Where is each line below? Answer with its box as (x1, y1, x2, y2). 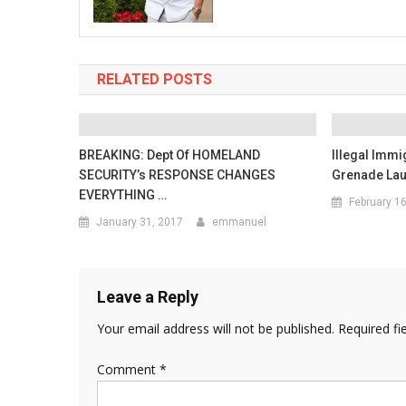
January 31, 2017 (96, 216, 184, 228)
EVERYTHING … (79, 188, 168, 202)
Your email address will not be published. (97, 320, 334, 337)
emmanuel (212, 216, 267, 228)
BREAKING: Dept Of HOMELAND (79, 148, 261, 162)
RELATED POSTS (97, 71, 212, 88)
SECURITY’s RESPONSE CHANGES (79, 168, 276, 182)
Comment (97, 361, 159, 378)
